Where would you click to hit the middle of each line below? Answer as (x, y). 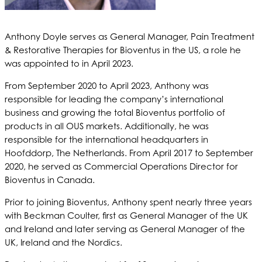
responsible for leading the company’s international (114, 99)
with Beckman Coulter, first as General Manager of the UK (126, 215)
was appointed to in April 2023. (69, 63)
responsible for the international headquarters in (106, 139)
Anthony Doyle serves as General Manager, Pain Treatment (130, 36)
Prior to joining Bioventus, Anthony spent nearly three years (128, 202)
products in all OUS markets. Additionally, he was (107, 126)
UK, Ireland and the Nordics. (63, 242)
